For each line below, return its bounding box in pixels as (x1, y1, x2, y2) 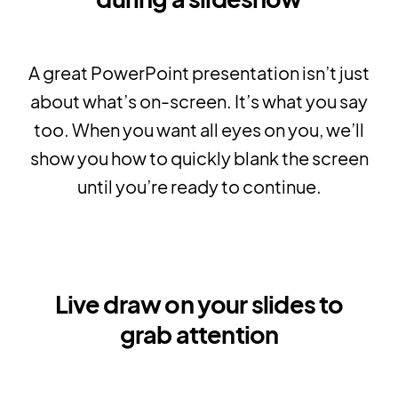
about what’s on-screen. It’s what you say (30, 90, 368, 113)
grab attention (119, 319, 279, 350)
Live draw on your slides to (54, 289, 344, 320)
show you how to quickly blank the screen (29, 147, 369, 170)
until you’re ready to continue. (76, 175, 322, 198)
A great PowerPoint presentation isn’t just (28, 61, 370, 84)
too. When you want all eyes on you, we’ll (34, 118, 364, 141)
